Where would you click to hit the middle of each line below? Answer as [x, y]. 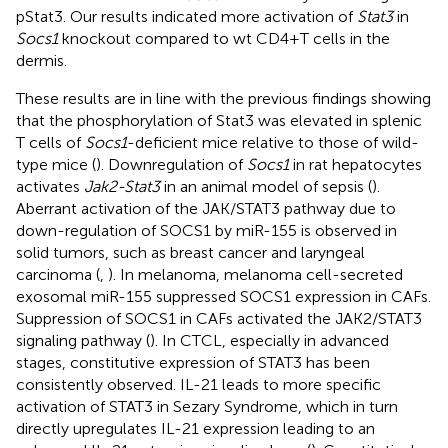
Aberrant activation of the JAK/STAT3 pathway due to [206, 208]
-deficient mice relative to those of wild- [273, 142]
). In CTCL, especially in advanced [269, 340]
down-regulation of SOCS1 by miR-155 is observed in [206, 230]
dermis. [41, 60]
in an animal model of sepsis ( [266, 186]
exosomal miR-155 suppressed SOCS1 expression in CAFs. [223, 296]
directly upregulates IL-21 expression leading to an [195, 428]
